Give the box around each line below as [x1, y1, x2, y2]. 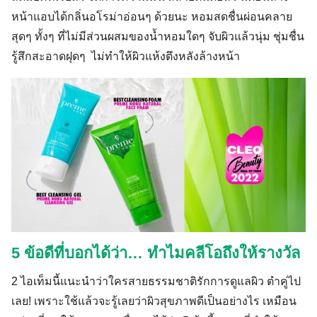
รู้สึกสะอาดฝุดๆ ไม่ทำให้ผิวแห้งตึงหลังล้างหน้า [11, 50, 240, 62]
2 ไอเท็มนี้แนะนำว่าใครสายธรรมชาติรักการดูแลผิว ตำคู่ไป [11, 275, 301, 287]
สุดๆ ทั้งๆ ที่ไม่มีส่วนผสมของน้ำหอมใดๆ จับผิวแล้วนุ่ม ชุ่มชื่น [11, 30, 304, 42]
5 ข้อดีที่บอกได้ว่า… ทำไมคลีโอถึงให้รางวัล [11, 243, 300, 262]
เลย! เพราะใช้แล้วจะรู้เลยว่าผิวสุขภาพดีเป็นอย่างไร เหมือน [11, 294, 296, 307]
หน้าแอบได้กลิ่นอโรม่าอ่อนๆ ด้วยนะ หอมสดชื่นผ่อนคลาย [11, 10, 292, 23]
